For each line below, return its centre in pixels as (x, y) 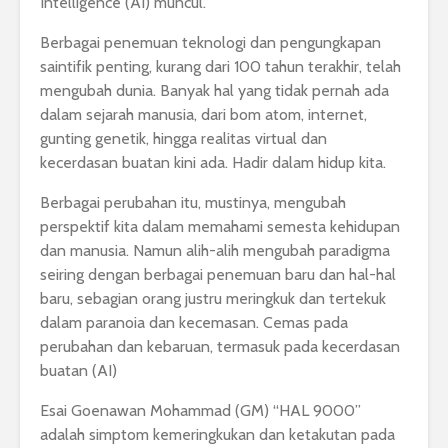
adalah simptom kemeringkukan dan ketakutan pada (217, 435)
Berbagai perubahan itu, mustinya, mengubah (193, 203)
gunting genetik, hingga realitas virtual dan (183, 139)
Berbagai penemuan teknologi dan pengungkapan (210, 43)
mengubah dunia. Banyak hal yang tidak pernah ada (214, 91)
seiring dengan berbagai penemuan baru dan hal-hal (218, 275)
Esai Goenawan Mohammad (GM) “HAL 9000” (200, 411)
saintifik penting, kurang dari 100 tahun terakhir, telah (220, 67)
